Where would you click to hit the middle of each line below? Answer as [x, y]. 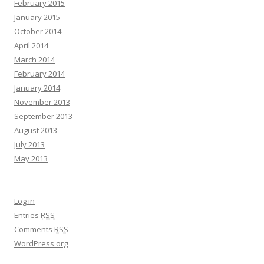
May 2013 [31, 158]
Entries [27, 215]
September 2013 [43, 116]
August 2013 [36, 130]
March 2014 [34, 59]
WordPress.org [41, 243]
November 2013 [42, 102]
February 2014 [39, 73]
